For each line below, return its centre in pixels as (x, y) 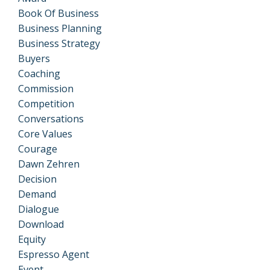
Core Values (45, 133)
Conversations (51, 118)
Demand (37, 194)
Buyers (34, 58)
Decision (37, 179)
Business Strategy (59, 43)
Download (41, 224)
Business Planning (60, 28)
